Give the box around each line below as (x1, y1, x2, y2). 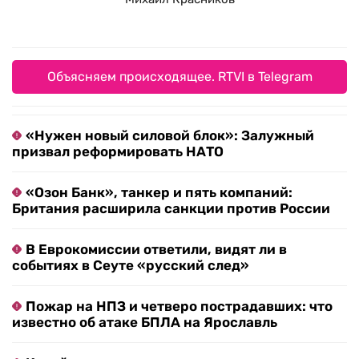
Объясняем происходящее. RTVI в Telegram (46, 69, 313, 85)
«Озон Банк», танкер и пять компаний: (26, 184, 292, 201)
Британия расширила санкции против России (12, 200, 330, 217)
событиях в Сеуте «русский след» (12, 257, 249, 274)
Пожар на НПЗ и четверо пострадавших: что (26, 298, 333, 315)
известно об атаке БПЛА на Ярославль (12, 314, 277, 331)
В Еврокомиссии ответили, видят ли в (26, 241, 287, 258)
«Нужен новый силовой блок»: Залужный (26, 127, 314, 144)
